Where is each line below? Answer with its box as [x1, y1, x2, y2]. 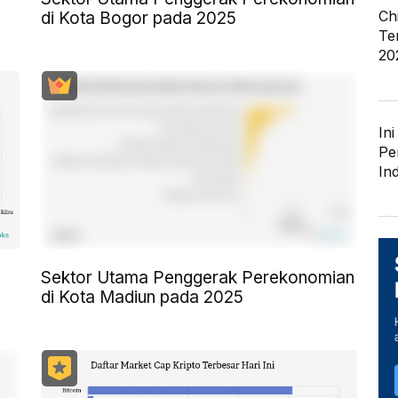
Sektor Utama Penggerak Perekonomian [41, 267, 354, 288]
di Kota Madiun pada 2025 [41, 286, 243, 307]
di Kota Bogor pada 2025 [41, 7, 236, 28]
